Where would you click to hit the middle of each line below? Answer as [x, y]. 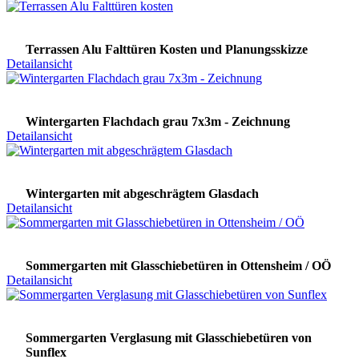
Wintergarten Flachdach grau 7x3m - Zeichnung [158, 122]
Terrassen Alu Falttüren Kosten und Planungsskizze [167, 50]
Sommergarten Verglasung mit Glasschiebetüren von [169, 338]
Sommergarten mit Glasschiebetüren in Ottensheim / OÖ [178, 266]
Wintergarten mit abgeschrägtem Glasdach [142, 194]
